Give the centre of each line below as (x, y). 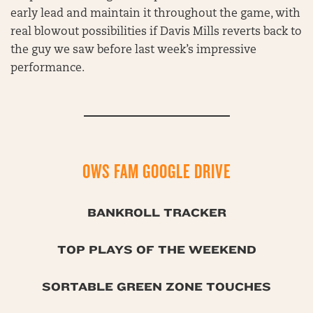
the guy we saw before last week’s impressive (133, 51)
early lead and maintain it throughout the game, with (155, 14)
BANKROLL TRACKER (156, 213)
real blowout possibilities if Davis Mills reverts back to (156, 32)
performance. (48, 69)
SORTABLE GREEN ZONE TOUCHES (156, 287)
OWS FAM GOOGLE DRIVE (156, 172)
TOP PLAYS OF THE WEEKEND (156, 250)
